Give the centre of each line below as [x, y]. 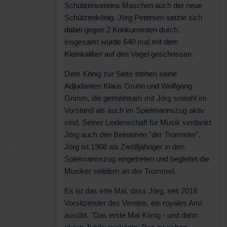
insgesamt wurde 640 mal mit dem [121, 42]
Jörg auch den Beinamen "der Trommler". [133, 134]
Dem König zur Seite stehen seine [121, 73]
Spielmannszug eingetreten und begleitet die [137, 159]
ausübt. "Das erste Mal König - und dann [131, 215]
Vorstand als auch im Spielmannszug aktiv [135, 110]
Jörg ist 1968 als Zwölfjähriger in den [124, 146]
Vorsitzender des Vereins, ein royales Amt [133, 203]
